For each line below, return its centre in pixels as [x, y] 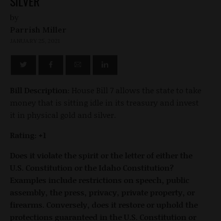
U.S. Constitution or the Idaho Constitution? [92, 168]
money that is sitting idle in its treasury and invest [104, 103]
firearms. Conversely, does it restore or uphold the [104, 205]
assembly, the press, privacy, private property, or [102, 192]
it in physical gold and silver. [64, 115]
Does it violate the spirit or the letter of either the [101, 155]
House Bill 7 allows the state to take [135, 90]
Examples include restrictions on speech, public [100, 180]
